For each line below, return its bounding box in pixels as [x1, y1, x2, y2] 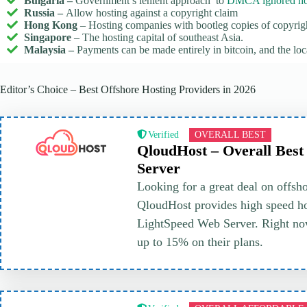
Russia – [24, 6, 66, 19]
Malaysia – [24, 43, 77, 56]
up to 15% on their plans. [137, 234, 264, 249]
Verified [147, 129, 179, 140]
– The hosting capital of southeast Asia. [74, 31, 243, 43]
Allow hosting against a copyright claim [66, 6, 238, 19]
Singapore [24, 31, 74, 43]
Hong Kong [24, 19, 80, 31]
